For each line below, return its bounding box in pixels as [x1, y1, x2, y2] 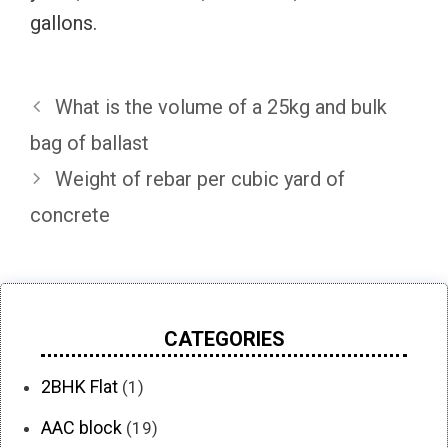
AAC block [41, 417, 122, 439]
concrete [30, 202, 110, 227]
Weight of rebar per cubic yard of [55, 166, 345, 191]
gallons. [30, 10, 97, 35]
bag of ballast [30, 130, 149, 155]
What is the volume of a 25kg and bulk [55, 94, 387, 119]
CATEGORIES [163, 326, 285, 351]
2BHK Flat [41, 375, 118, 397]
